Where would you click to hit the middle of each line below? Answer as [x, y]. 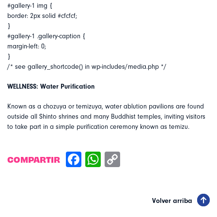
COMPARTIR [34, 159]
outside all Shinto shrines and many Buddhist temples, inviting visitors [106, 117]
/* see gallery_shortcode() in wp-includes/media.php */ [87, 67]
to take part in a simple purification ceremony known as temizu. [98, 127]
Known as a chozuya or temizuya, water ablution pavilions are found [106, 107]
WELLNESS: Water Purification [51, 87]
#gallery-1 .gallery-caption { [46, 36]
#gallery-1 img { [30, 6]
